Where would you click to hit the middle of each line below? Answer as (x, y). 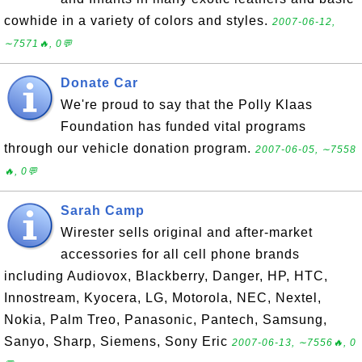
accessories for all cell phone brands (180, 254)
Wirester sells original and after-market (187, 232)
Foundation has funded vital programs (183, 126)
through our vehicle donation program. (130, 148)
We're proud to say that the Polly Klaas (187, 105)
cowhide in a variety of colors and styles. (138, 21)
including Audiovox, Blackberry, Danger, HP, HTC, (166, 276)
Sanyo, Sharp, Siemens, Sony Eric (118, 341)
